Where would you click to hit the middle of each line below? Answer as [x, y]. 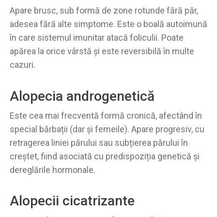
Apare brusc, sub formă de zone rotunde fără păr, [104, 11]
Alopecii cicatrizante [72, 201]
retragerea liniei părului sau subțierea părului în [99, 142]
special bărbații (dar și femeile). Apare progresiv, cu [107, 129]
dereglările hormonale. [53, 170]
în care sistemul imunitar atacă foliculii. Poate [97, 38]
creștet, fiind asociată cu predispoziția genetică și [105, 156]
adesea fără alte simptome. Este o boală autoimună [108, 24]
